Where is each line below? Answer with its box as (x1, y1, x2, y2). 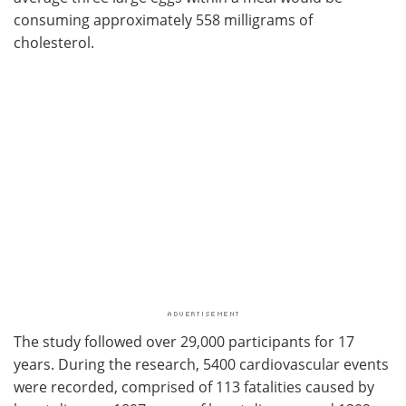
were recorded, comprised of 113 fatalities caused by (14, 376, 374, 396)
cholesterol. (14, 32, 94, 52)
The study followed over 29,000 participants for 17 (14, 331, 354, 351)
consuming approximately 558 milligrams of (14, 9, 313, 29)
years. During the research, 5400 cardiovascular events (14, 353, 389, 373)
